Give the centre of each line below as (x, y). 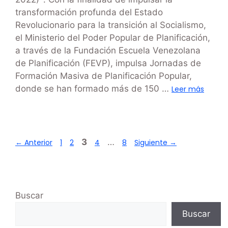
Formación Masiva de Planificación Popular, (104, 76)
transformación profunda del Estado (89, 12)
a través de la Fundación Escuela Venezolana (108, 51)
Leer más (188, 89)
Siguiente (152, 143)
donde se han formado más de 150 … (93, 89)
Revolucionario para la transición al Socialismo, (111, 25)
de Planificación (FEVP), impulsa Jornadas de (108, 63)
